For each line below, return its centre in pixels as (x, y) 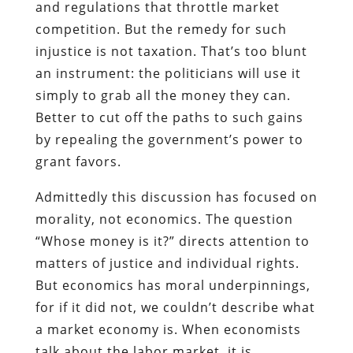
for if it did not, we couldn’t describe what (175, 307)
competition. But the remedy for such (161, 29)
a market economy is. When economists (168, 329)
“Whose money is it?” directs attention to (172, 241)
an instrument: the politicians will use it (168, 73)
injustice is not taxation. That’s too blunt (171, 51)
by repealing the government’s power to (169, 139)
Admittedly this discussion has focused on (176, 197)
